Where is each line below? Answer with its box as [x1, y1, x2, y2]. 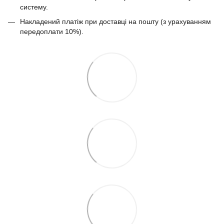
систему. [20, 3, 48, 11]
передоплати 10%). [20, 27, 83, 35]
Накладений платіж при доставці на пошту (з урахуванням [20, 17, 211, 25]
